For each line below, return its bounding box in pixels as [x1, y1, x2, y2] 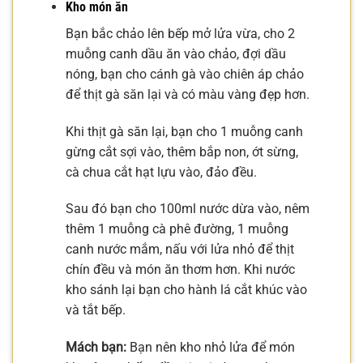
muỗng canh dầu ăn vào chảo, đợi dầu [65, 45, 286, 62]
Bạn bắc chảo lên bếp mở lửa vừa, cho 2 [65, 25, 295, 41]
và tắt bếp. [65, 302, 126, 318]
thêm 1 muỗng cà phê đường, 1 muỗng [65, 221, 288, 237]
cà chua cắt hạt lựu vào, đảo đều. [65, 164, 257, 180]
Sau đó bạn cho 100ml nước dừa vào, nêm [65, 201, 310, 217]
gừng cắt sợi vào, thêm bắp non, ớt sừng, [65, 143, 298, 160]
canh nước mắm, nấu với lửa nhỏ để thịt [65, 241, 294, 258]
